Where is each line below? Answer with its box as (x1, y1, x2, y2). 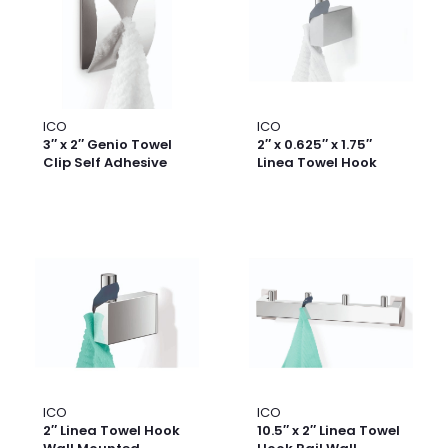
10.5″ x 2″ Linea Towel (257, 421, 400, 441)
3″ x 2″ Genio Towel (43, 135, 172, 155)
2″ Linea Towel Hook (43, 421, 180, 441)
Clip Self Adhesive (43, 153, 167, 173)
